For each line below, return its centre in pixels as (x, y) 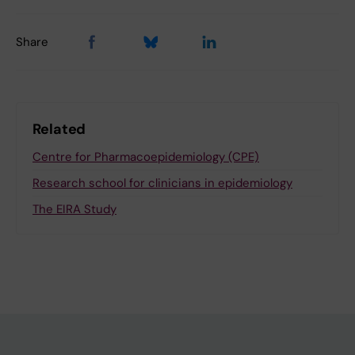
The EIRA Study (74, 210)
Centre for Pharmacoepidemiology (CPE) (146, 157)
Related (59, 130)
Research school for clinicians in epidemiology (162, 183)
